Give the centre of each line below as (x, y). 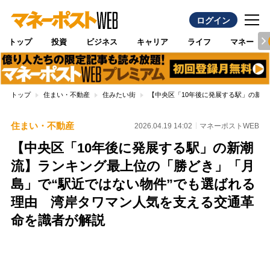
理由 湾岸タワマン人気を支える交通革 (132, 202)
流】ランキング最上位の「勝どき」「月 (132, 166)
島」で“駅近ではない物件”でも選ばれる (133, 184)
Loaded (149, 248)
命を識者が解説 (58, 221)
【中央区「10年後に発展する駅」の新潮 (132, 148)
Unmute (109, 261)
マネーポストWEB (230, 126)
